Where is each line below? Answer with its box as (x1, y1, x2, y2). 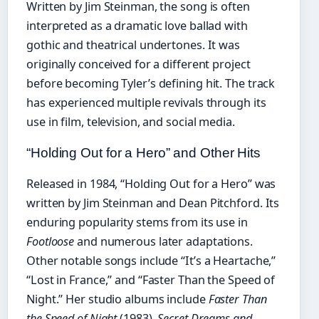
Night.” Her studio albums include (26, 291, 209, 307)
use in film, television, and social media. (26, 114, 235, 130)
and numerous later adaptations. (74, 234, 253, 249)
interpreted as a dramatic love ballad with (26, 18, 248, 33)
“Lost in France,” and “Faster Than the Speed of (26, 272, 276, 288)
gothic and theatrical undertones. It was (26, 37, 240, 53)
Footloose (26, 234, 75, 249)
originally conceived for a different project (26, 56, 251, 72)
